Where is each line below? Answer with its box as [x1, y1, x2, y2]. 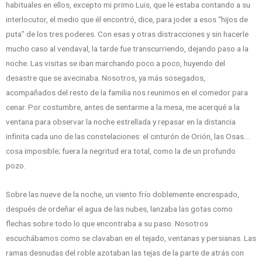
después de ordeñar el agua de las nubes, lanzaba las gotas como [6, 204, 233, 214]
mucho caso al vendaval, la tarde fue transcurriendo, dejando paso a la [6, 44, 249, 54]
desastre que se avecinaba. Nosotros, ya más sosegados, [6, 73, 205, 83]
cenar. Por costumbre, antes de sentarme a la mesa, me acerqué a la [6, 102, 240, 112]
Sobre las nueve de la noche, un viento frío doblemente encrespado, [6, 189, 239, 199]
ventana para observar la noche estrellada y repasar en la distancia [6, 117, 236, 127]
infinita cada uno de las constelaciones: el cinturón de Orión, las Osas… [6, 132, 249, 142]
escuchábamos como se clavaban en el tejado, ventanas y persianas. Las [6, 233, 256, 243]
